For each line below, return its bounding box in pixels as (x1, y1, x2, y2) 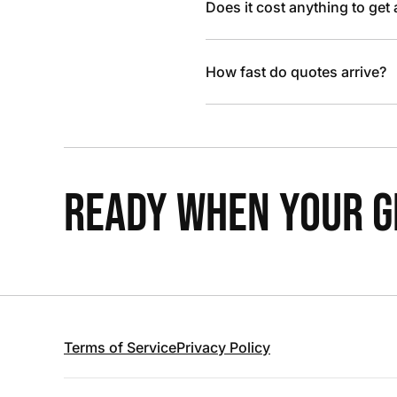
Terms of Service (64, 339, 176, 356)
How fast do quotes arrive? (206, 63, 386, 81)
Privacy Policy (176, 339, 270, 356)
